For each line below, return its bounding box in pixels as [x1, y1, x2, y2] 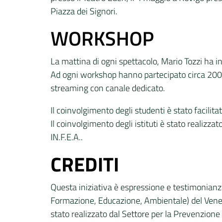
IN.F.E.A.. [51, 130, 83, 144]
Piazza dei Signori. [51, 4, 117, 18]
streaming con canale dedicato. [51, 81, 165, 95]
